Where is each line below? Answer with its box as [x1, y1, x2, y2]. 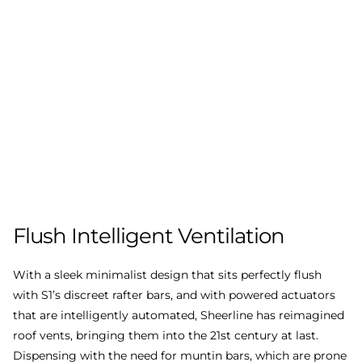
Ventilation [178, 223, 284, 250]
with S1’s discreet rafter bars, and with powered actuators [13, 288, 335, 303]
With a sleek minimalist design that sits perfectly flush [13, 267, 322, 283]
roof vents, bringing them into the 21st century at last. [13, 328, 318, 343]
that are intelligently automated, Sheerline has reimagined [13, 308, 344, 323]
